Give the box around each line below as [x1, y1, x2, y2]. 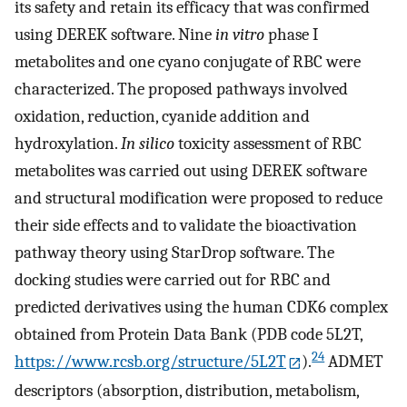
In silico [121, 134, 174, 154]
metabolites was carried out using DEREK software [15, 161, 367, 182]
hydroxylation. [15, 134, 121, 154]
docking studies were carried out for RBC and [15, 270, 331, 291]
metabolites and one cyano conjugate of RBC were [15, 52, 361, 73]
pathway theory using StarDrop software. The [15, 243, 334, 263]
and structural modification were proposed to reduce [15, 188, 382, 209]
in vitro [215, 25, 264, 45]
